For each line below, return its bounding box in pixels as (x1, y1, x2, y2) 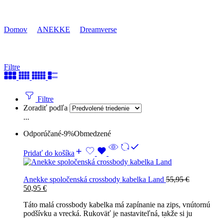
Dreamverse (80, 25, 117, 34)
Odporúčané (23, 129, 61, 138)
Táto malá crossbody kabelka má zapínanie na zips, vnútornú (23, 200, 210, 209)
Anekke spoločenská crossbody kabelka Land (23, 175, 166, 183)
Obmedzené (74, 129, 111, 138)
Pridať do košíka (23, 148, 74, 157)
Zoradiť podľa (23, 103, 70, 112)
